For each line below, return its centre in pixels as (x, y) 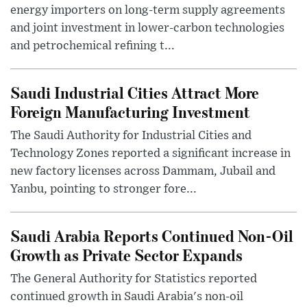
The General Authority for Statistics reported (134, 279)
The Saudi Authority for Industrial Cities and (131, 136)
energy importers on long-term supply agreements (148, 11)
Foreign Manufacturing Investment (130, 112)
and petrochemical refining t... (93, 46)
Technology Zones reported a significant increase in (150, 154)
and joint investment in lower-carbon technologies (147, 28)
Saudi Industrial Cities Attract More (135, 93)
